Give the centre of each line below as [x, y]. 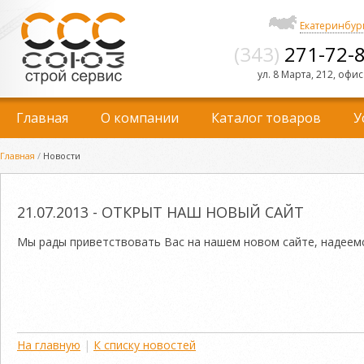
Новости [61, 156]
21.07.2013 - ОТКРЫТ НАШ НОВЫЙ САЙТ [160, 212]
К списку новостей [145, 344]
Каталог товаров [266, 118]
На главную [49, 344]
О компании [140, 118]
